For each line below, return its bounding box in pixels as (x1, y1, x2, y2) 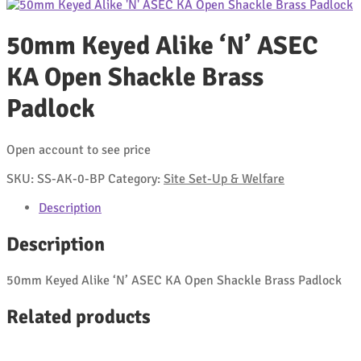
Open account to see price (6, 141, 151, 158)
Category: (108, 170, 164, 187)
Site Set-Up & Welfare (164, 170, 284, 187)
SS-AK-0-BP (37, 170, 105, 187)
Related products (6, 304, 151, 329)
